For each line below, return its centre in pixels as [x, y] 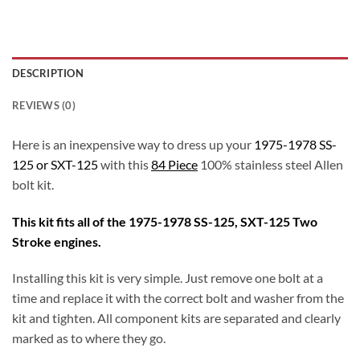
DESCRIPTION [48, 73]
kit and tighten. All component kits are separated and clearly [176, 318]
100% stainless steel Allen [270, 164]
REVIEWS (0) [44, 105]
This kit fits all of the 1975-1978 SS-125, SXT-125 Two [165, 221]
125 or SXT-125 [55, 164]
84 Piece [174, 164]
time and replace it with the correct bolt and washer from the [178, 298]
